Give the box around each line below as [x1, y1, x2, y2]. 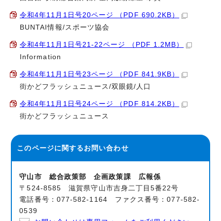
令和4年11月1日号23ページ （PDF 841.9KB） [20, 70, 180, 78]
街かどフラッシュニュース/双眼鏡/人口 [20, 82, 151, 91]
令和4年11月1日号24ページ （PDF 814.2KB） [20, 100, 180, 108]
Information [20, 53, 61, 61]
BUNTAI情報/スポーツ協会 [20, 23, 110, 32]
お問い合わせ [84, 144, 129, 152]
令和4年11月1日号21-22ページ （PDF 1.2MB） [20, 40, 184, 49]
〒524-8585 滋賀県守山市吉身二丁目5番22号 [19, 184, 179, 192]
